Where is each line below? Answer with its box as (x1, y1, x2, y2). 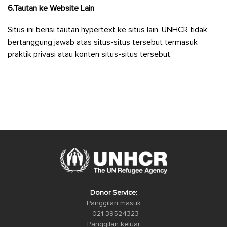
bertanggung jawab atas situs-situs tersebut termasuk (8, 37, 198, 48)
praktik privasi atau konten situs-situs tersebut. (8, 49, 172, 60)
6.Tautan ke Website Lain (8, 3, 94, 14)
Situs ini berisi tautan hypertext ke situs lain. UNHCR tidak (8, 25, 207, 35)
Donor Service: (90, 188, 137, 197)
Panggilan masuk (86, 199, 141, 207)
